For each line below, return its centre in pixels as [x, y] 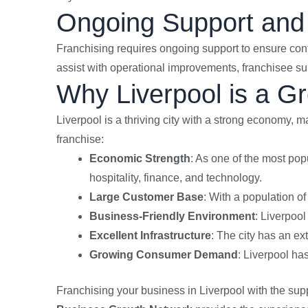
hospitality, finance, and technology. [176, 177]
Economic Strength [140, 158]
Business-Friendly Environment [172, 216]
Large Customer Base [146, 197]
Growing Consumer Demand [164, 254]
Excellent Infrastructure [150, 235]
